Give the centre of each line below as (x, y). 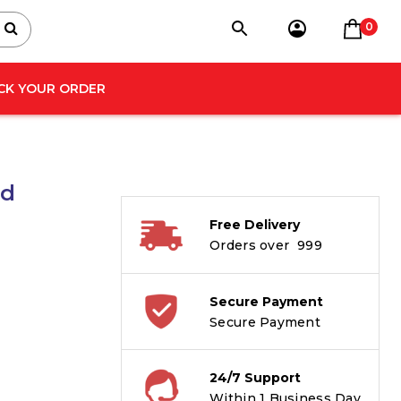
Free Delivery (255, 225)
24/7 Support (256, 378)
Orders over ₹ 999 (266, 245)
